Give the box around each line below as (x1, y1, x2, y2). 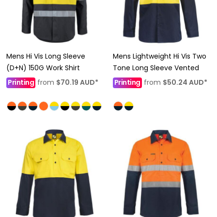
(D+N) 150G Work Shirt (6, 63, 80, 73)
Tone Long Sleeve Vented (112, 63, 199, 73)
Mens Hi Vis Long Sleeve (6, 51, 85, 61)
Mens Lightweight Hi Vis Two (112, 51, 206, 61)
